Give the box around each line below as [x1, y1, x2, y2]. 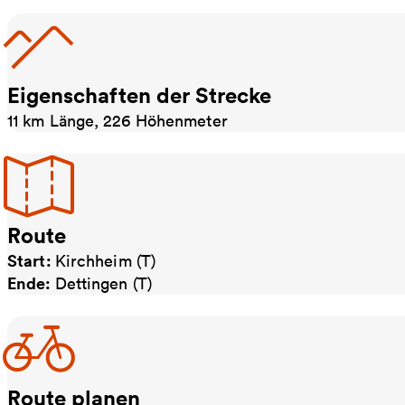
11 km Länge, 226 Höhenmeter [7, 110, 228, 131]
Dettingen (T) [54, 273, 152, 294]
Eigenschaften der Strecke [7, 81, 271, 108]
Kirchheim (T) [54, 250, 156, 271]
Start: [7, 250, 55, 271]
